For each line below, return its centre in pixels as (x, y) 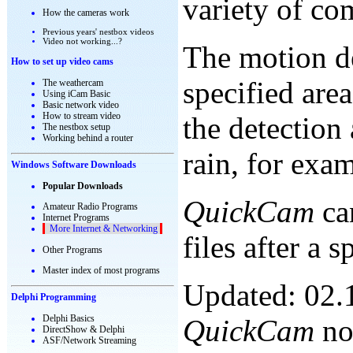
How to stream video (82, 116)
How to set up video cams (62, 61)
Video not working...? (82, 41)
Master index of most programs (101, 270)
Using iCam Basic (76, 94)
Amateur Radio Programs (90, 206)
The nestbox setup (76, 127)
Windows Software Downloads (74, 165)
